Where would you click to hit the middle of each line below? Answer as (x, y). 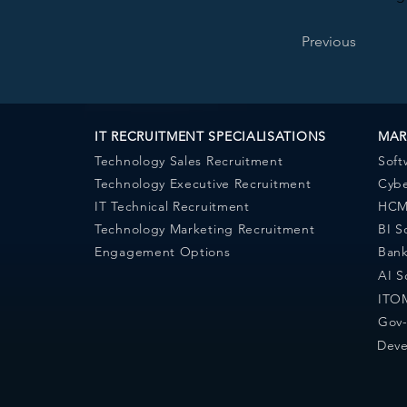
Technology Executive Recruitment (203, 183)
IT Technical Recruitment (172, 206)
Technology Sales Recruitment (189, 160)
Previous (329, 41)
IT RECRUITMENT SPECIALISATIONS (210, 136)
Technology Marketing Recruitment (205, 228)
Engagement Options (163, 251)
